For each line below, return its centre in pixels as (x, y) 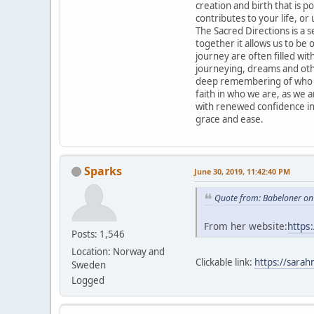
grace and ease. (230, 119)
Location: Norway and (118, 251)
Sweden (89, 265)
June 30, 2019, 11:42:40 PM (242, 171)
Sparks (103, 171)
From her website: (246, 226)
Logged (88, 280)
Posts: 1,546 (98, 234)
